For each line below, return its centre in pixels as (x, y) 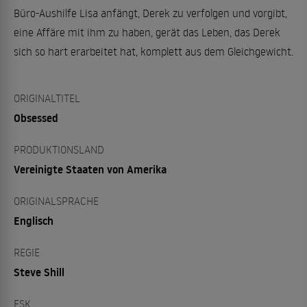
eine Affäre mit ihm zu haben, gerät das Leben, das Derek (147, 32)
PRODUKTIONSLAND (59, 149)
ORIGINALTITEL (47, 98)
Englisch (34, 220)
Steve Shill (39, 272)
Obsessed (36, 118)
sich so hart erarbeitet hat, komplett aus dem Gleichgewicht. (153, 51)
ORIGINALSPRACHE (56, 200)
